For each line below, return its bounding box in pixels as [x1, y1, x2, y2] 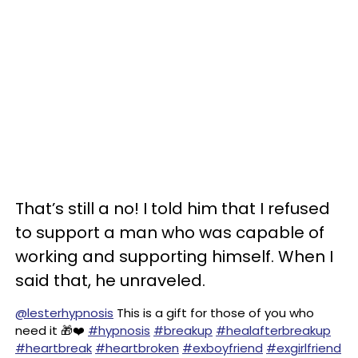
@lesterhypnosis [15, 304, 113, 321]
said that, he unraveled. [15, 269, 205, 292]
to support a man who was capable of [15, 221, 324, 244]
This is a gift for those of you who [113, 304, 314, 321]
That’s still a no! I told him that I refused [15, 197, 330, 220]
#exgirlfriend [266, 340, 341, 356]
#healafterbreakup [216, 322, 331, 339]
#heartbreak [15, 340, 92, 356]
